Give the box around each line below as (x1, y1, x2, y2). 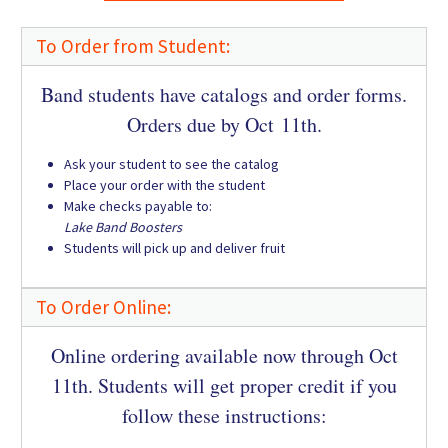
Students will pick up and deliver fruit (64, 239, 285, 258)
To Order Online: (36, 295, 171, 320)
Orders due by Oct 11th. (126, 111, 322, 139)
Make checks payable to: (64, 197, 212, 216)
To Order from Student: (36, 34, 230, 59)
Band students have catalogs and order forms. (41, 81, 407, 109)
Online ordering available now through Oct (50, 342, 398, 370)
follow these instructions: (121, 402, 327, 430)
